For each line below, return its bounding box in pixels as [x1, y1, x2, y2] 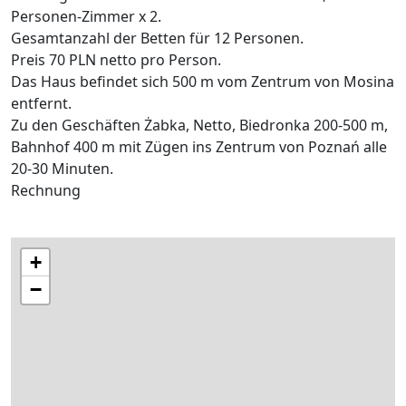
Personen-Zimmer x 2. [11, 6, 161, 27]
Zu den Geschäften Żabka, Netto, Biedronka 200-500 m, [11, 115, 388, 136]
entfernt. [11, 93, 72, 114]
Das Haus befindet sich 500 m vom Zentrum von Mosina [11, 72, 394, 92]
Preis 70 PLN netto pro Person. [11, 50, 221, 71]
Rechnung [11, 180, 81, 201]
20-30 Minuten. [11, 159, 113, 179]
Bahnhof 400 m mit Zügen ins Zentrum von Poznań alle [11, 137, 387, 158]
